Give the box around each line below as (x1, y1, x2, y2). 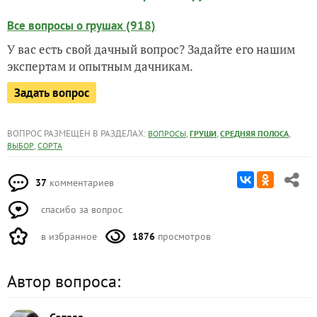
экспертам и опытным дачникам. (7, 58, 193, 74)
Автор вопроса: (7, 270, 120, 292)
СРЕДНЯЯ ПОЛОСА (220, 128, 289, 139)
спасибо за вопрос (38, 203, 122, 216)
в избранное (38, 230, 97, 243)
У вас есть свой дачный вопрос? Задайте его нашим (7, 41, 295, 57)
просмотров (155, 230, 211, 243)
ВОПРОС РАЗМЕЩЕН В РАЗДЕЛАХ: (7, 127, 148, 139)
